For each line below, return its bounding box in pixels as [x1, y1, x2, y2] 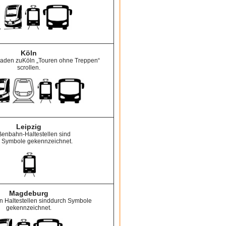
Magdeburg [9, 189, 48, 197]
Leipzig [16, 123, 41, 131]
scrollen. [17, 64, 40, 71]
